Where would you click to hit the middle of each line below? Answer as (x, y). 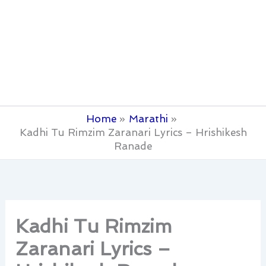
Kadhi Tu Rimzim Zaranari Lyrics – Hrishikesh (133, 132)
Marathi (148, 118)
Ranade (133, 146)
